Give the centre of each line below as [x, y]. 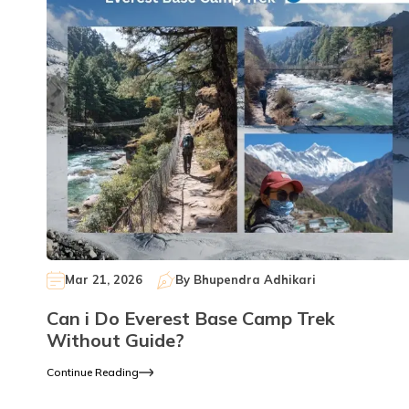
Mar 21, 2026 [104, 280]
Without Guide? [115, 340]
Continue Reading [93, 372]
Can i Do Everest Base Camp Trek [191, 318]
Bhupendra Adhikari [255, 280]
